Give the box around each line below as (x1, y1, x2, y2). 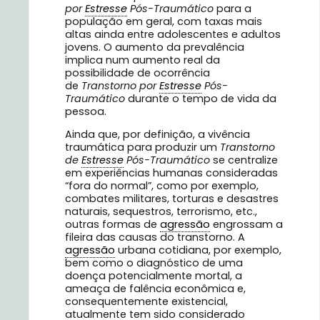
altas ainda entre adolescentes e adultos (65, 26, 281, 41)
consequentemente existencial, (65, 294, 228, 309)
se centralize (213, 152, 278, 167)
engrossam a (210, 216, 283, 231)
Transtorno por (81, 78, 159, 93)
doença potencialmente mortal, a (65, 268, 242, 283)
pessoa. (65, 104, 106, 119)
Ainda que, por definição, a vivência (65, 126, 250, 141)
